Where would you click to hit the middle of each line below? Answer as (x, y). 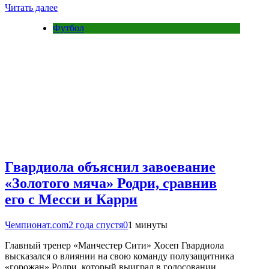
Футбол (68, 28)
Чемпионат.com (37, 225)
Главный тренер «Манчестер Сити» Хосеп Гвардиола (114, 245)
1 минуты (148, 225)
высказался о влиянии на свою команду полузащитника (119, 256)
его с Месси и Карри (71, 199)
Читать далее (31, 8)
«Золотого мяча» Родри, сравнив (111, 183)
